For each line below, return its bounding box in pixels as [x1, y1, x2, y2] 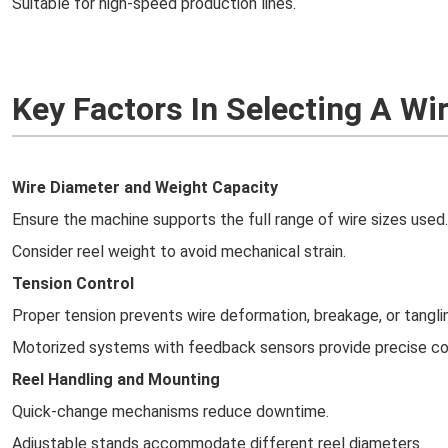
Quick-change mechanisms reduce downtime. [12, 402, 329, 421]
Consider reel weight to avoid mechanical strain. [12, 242, 346, 261]
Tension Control [12, 274, 134, 293]
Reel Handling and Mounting [12, 370, 220, 389]
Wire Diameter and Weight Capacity [12, 178, 278, 197]
